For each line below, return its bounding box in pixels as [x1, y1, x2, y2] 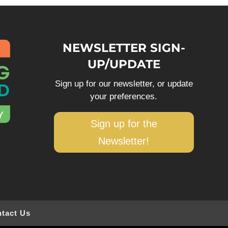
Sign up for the [90, 118, 157, 129]
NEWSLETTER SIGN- [62, 40, 185, 55]
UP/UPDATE [87, 56, 160, 71]
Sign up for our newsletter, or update [54, 78, 193, 89]
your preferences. [90, 91, 158, 101]
